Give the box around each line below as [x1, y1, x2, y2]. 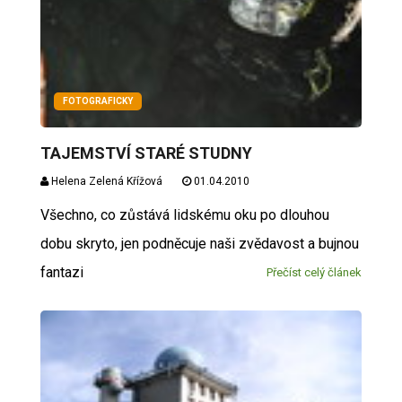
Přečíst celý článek [267, 265, 363, 279]
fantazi [39, 263, 83, 281]
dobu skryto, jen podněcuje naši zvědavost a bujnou [39, 234, 359, 252]
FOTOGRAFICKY [62, 95, 133, 106]
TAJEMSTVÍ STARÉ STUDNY [39, 143, 252, 162]
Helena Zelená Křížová [48, 174, 162, 188]
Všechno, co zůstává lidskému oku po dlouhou [39, 205, 329, 223]
